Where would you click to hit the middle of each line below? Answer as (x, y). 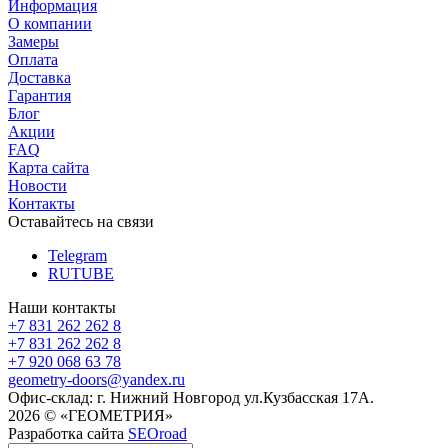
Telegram (77, 255)
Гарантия (39, 95)
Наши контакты (62, 307)
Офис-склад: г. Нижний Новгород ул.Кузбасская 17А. (191, 397)
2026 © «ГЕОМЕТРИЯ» (90, 415)
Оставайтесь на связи (81, 221)
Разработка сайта (68, 433)
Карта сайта (48, 167)
